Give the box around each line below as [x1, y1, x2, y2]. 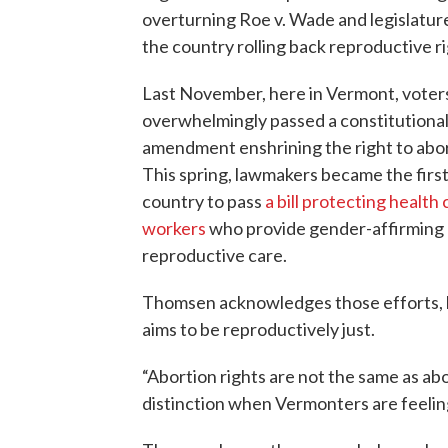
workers [142, 216, 206, 239]
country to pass [142, 189, 265, 212]
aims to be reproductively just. [142, 317, 375, 340]
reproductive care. [142, 243, 287, 266]
